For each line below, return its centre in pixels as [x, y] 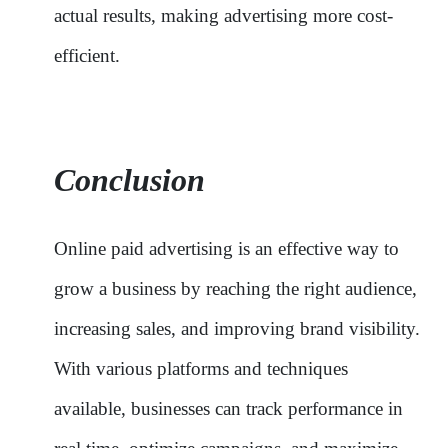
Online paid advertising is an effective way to [226, 248]
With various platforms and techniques [201, 368]
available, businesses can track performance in [228, 408]
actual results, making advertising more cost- [223, 15]
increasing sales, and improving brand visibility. [237, 328]
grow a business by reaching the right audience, [235, 288]
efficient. [87, 55]
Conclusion [129, 179]
